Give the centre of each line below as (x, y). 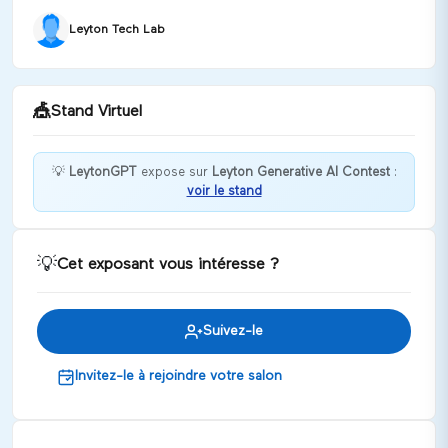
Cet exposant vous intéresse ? (168, 264)
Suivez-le (233, 331)
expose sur (174, 172)
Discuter (84, 247)
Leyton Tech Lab (117, 30)
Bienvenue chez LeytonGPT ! (124, 210)
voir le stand (224, 191)
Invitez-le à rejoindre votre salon (178, 376)
